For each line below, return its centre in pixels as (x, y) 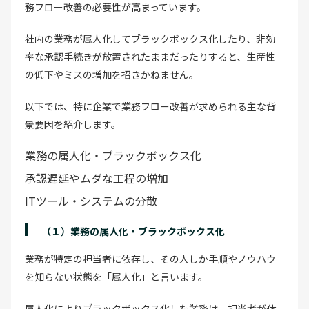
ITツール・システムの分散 (91, 200)
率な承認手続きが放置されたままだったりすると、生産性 (150, 56)
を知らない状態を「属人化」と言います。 (116, 276)
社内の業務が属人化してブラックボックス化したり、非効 (150, 38)
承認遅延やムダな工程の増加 (97, 178)
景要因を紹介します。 (73, 124)
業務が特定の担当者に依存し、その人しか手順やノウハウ (150, 258)
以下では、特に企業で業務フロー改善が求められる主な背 (150, 106)
